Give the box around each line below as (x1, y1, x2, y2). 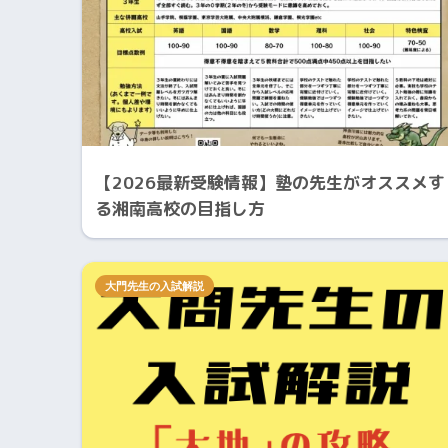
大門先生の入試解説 (105, 278, 204, 293)
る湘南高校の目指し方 (95, 196, 265, 220)
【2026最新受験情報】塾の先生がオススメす (95, 170, 445, 194)
